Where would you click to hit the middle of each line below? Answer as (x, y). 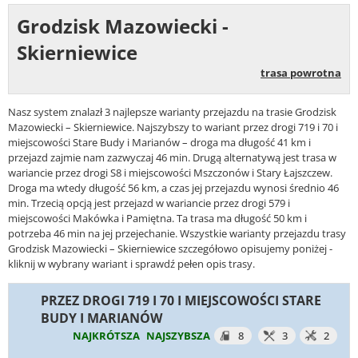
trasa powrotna (301, 73)
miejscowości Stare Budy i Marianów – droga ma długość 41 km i (159, 143)
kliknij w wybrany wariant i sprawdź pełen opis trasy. (131, 264)
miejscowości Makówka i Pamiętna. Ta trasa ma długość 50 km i (157, 219)
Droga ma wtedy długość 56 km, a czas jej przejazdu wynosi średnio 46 (173, 188)
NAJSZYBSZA (178, 335)
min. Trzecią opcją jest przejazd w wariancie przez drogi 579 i (149, 203)
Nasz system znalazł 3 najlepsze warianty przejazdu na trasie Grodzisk (172, 112)
